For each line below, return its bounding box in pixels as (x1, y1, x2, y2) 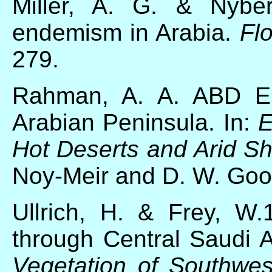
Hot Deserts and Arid (12, 135, 236, 162)
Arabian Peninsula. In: (12, 109, 259, 135)
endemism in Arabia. (12, 19, 240, 46)
